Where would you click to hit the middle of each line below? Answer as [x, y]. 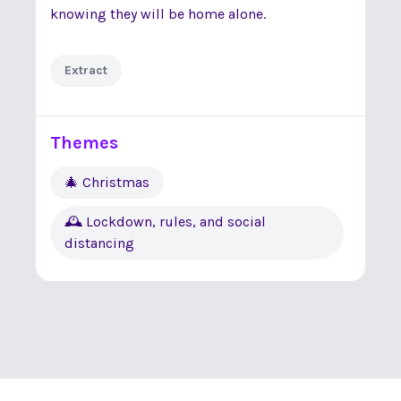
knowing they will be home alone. [158, 14]
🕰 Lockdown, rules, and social [165, 222]
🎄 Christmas [107, 182]
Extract [86, 70]
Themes [84, 143]
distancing [99, 243]
